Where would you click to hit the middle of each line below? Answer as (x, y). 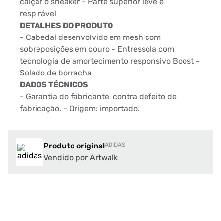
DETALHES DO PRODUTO (66, 25)
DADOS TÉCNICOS (54, 85)
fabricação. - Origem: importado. (80, 108)
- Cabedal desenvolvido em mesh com (90, 37)
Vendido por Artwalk (81, 158)
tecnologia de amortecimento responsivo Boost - (110, 61)
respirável (38, 14)
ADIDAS (115, 145)
